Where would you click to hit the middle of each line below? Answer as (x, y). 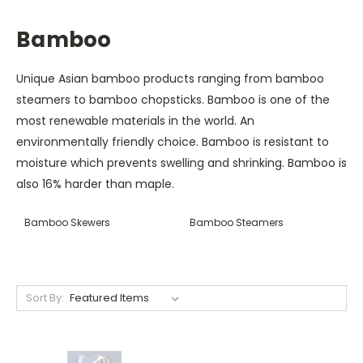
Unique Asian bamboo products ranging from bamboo (170, 78)
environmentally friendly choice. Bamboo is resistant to (173, 141)
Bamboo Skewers (67, 222)
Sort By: (45, 297)
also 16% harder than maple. (95, 184)
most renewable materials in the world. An (135, 120)
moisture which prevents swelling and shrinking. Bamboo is (181, 162)
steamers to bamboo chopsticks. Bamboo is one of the (173, 99)
